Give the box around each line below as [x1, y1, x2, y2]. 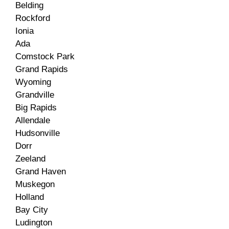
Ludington [15, 217, 52, 227]
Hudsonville [15, 128, 60, 138]
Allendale [15, 115, 50, 125]
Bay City [15, 204, 48, 215]
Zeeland [15, 153, 45, 164]
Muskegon [15, 179, 55, 189]
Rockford [15, 13, 50, 23]
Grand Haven [15, 166, 66, 176]
